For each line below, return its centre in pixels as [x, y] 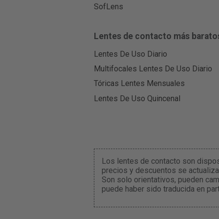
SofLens [108, 6]
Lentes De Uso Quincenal [137, 98]
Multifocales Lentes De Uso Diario [153, 69]
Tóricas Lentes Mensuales [139, 84]
